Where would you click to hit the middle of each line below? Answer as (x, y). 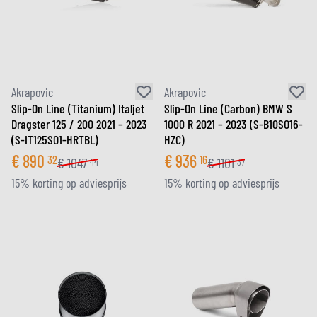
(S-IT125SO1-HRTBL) (55, 139)
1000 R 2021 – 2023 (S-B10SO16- (234, 124)
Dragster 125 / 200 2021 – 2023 (79, 124)
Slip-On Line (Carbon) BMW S (228, 108)
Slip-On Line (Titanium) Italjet (78, 108)
